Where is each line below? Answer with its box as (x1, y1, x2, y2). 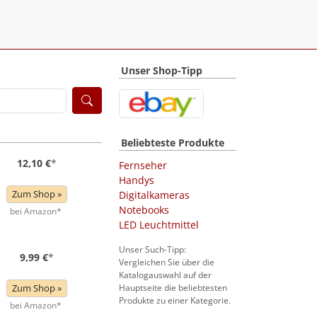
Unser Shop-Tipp (121, 64, 202, 77)
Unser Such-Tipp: (119, 243, 186, 256)
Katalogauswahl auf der (119, 269, 212, 282)
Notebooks (119, 203, 169, 217)
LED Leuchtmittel (119, 218, 199, 232)
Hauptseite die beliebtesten (119, 282, 227, 294)
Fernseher (119, 158, 167, 173)
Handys (119, 173, 154, 188)
